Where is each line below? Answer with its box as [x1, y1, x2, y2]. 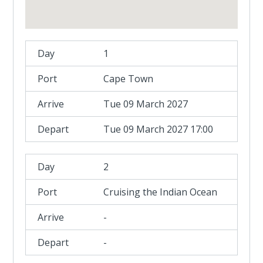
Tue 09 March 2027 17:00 [103, 123, 214, 136]
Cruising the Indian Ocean [103, 186, 218, 198]
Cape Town [103, 72, 154, 85]
